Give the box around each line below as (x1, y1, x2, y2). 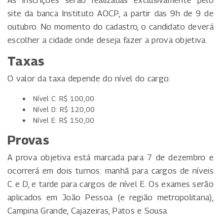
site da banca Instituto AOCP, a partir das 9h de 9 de (7, 8, 214, 18)
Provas (7, 132, 49, 147)
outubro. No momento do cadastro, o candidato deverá (7, 21, 214, 32)
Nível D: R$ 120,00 (33, 105, 95, 113)
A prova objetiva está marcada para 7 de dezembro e (7, 152, 214, 162)
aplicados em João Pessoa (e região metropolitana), (7, 192, 214, 202)
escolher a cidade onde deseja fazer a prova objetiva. (7, 35, 207, 45)
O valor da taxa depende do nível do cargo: (7, 73, 171, 83)
